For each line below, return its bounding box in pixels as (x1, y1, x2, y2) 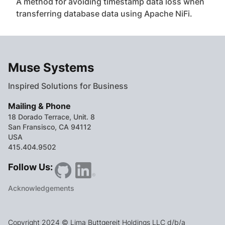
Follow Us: (8, 162, 53, 172)
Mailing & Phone (8, 101, 71, 111)
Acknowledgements (8, 184, 74, 192)
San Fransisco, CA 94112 (8, 123, 91, 131)
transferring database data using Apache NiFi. (16, 8, 192, 19)
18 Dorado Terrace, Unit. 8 (8, 113, 95, 121)
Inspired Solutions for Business (8, 81, 128, 91)
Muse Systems (8, 60, 94, 75)
